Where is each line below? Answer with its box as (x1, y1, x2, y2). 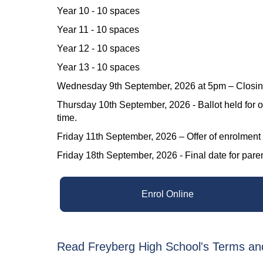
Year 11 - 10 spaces (57, 25, 139, 35)
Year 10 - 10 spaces (57, 6, 140, 16)
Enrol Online (141, 189, 194, 199)
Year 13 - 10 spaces (57, 62, 140, 72)
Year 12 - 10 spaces (57, 43, 140, 53)
